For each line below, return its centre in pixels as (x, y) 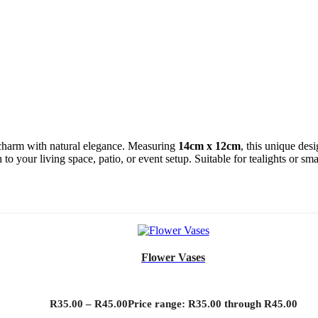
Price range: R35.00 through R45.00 (212, 303)
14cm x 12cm (209, 146)
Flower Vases (173, 257)
